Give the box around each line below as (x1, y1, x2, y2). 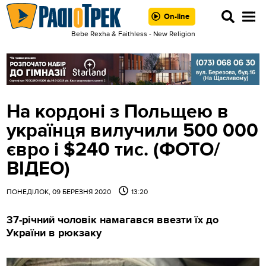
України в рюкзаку (7, 226, 102, 240)
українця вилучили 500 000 (7, 119, 259, 142)
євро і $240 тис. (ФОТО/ (7, 138, 221, 161)
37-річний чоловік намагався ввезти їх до (7, 213, 219, 227)
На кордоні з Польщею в (7, 100, 229, 123)
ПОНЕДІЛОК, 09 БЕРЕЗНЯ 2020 (7, 187, 113, 196)
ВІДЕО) (7, 157, 71, 180)
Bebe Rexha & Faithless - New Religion (71, 30, 195, 38)
